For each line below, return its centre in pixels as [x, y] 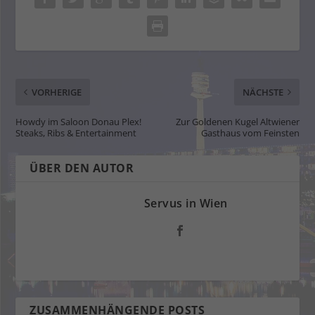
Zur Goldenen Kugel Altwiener [237, 121]
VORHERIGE [57, 92]
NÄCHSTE [263, 92]
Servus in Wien [186, 203]
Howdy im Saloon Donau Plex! [79, 121]
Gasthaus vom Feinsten [250, 133]
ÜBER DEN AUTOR [82, 168]
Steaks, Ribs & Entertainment [76, 133]
